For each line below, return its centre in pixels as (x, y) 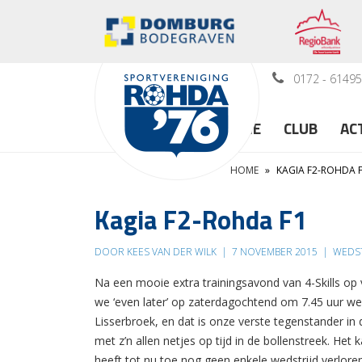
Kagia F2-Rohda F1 (201, 219)
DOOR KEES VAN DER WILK (157, 251)
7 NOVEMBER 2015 (275, 251)
